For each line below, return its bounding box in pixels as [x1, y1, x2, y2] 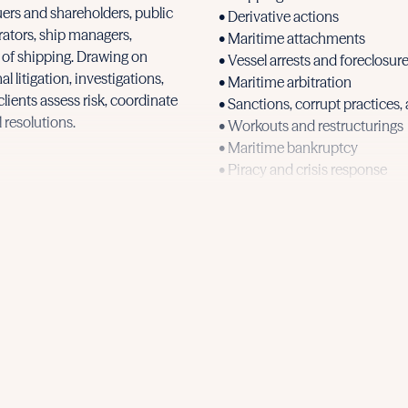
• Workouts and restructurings [219, 116, 403, 135]
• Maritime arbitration [219, 72, 352, 91]
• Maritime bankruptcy [219, 138, 358, 157]
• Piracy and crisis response [219, 159, 387, 178]
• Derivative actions [219, 6, 339, 25]
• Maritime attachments [219, 28, 365, 47]
